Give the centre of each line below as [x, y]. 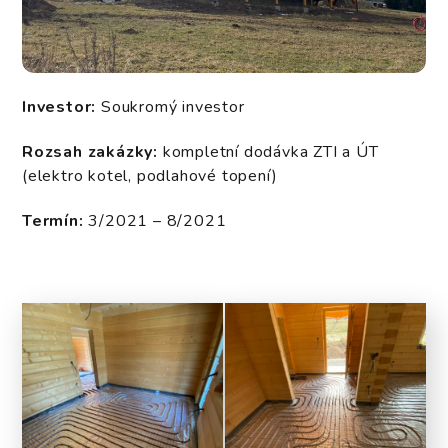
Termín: [55, 221]
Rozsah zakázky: [92, 152]
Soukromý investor [173, 106]
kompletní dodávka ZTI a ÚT [270, 152]
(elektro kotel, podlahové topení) [150, 176]
